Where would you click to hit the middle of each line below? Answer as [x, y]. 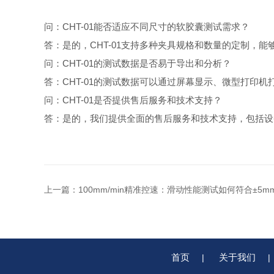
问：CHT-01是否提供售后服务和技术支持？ [133, 100]
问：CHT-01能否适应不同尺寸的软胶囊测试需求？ [147, 27]
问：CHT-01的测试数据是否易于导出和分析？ [138, 63]
